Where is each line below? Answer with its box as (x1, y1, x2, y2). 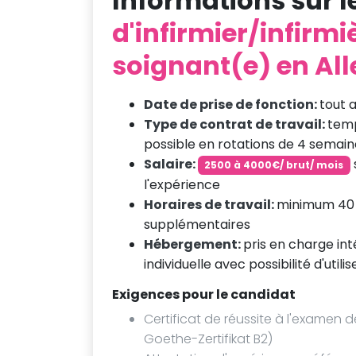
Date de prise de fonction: (144, 95, 319, 114)
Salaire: (144, 155, 198, 173)
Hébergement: (144, 235, 243, 253)
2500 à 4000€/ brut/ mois (204, 158, 344, 172)
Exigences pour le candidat (112, 285, 296, 304)
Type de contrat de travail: (144, 115, 327, 133)
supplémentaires (144, 215, 250, 234)
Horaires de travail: (144, 195, 277, 214)
